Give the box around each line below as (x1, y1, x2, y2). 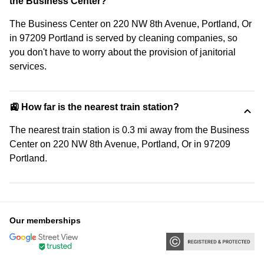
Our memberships (9, 216, 81, 225)
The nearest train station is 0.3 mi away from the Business (9, 125, 249, 135)
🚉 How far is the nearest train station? (9, 102, 179, 112)
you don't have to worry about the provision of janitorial (9, 47, 236, 57)
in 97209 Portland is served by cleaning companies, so (9, 33, 237, 43)
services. (9, 61, 47, 71)
